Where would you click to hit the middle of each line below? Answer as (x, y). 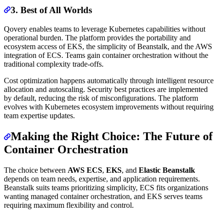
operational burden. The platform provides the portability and (97, 38)
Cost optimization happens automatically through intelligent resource (109, 81)
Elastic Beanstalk (167, 170)
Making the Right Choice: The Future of (112, 136)
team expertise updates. (39, 116)
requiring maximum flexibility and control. (69, 205)
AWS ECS (85, 170)
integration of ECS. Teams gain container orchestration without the (106, 55)
